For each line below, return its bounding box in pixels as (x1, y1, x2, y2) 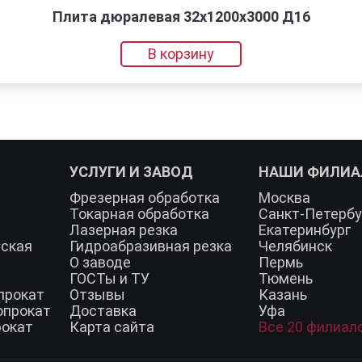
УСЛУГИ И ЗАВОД (69, 163, 194, 180)
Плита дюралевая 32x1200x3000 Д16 (52, 8, 310, 25)
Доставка (69, 302, 137, 319)
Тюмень (258, 270, 313, 287)
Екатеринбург (258, 221, 351, 238)
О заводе (69, 254, 132, 271)
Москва (258, 189, 310, 206)
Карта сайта (69, 318, 155, 335)
